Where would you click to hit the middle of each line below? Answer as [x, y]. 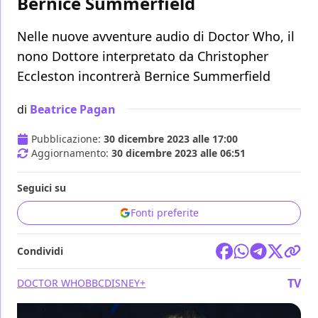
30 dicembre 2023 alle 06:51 [179, 153]
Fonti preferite [165, 213]
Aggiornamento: [71, 153]
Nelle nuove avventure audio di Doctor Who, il [156, 37]
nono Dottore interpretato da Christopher [143, 56]
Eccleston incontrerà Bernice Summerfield [144, 76]
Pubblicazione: [67, 139]
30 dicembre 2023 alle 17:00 [171, 139]
